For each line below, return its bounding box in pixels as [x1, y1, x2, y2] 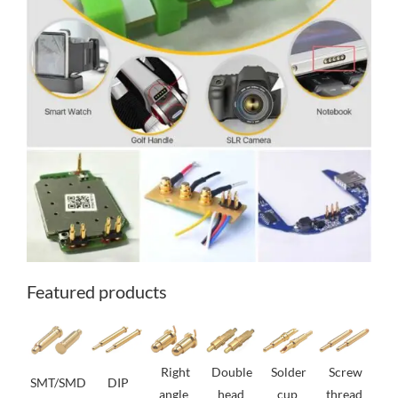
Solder [271, 364, 307, 380]
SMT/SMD [29, 375, 86, 391]
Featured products [26, 281, 167, 303]
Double [211, 364, 253, 380]
